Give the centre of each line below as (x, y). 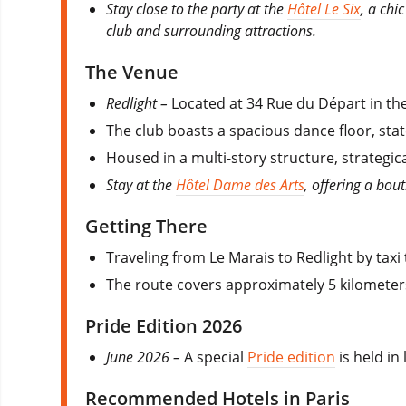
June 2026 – (145, 358)
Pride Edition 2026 (164, 326)
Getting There (146, 227)
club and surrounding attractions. (212, 31)
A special (216, 358)
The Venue (132, 72)
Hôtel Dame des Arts (241, 185)
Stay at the (141, 185)
